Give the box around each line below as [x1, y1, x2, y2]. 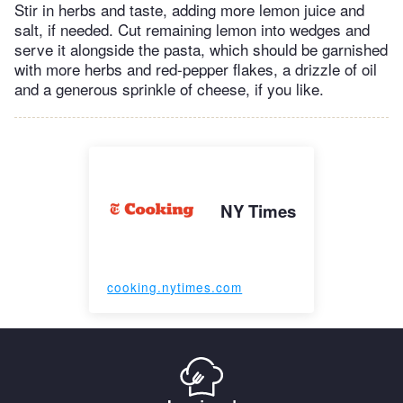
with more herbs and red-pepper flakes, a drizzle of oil [14, 57, 377, 80]
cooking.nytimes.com [107, 277, 243, 296]
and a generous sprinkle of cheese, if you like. [14, 76, 324, 100]
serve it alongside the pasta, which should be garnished [14, 37, 388, 60]
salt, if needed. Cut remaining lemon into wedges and [14, 17, 370, 40]
